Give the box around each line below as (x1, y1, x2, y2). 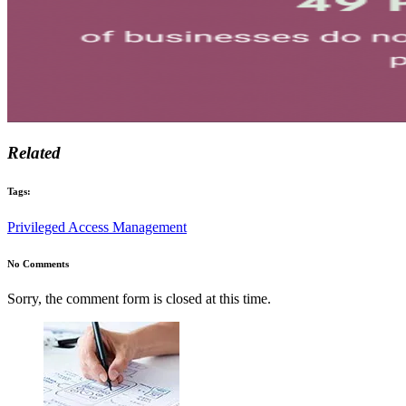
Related (7, 142, 61, 162)
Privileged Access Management (7, 218, 187, 235)
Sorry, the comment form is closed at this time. (7, 291, 271, 307)
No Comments (7, 257, 69, 269)
